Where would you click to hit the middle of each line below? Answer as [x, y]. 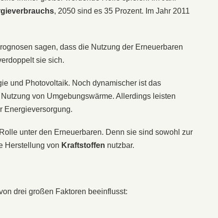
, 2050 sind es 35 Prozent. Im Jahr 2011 [122, 11]
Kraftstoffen [83, 145]
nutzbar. [120, 145]
